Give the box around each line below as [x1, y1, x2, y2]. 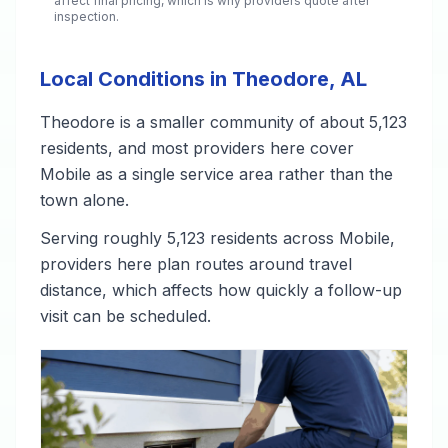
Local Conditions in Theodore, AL [40, 67, 367, 91]
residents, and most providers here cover [40, 138, 354, 158]
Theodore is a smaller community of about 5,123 [40, 112, 407, 132]
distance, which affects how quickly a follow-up [40, 280, 402, 300]
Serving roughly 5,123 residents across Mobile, [40, 228, 395, 248]
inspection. [54, 9, 119, 24]
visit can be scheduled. [40, 306, 211, 326]
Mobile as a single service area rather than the [40, 164, 393, 184]
